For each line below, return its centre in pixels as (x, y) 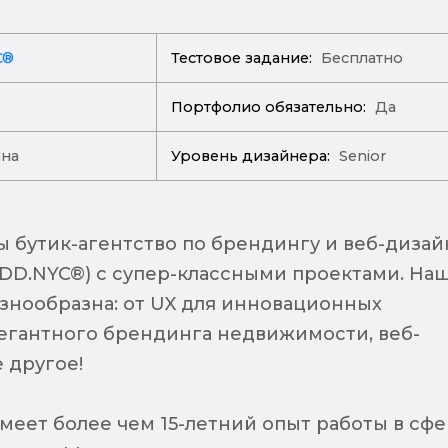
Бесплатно (359, 57)
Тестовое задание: (242, 57)
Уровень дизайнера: (251, 155)
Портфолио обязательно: (269, 106)
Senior (360, 155)
